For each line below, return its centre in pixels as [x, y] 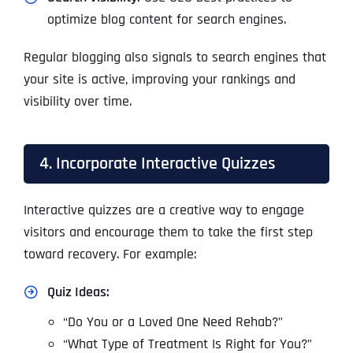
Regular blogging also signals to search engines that [175, 58]
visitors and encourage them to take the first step [168, 232]
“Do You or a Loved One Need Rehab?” [173, 322]
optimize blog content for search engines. [166, 20]
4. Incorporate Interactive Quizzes [157, 164]
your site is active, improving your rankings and [159, 80]
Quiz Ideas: [78, 292]
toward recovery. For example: [110, 255]
